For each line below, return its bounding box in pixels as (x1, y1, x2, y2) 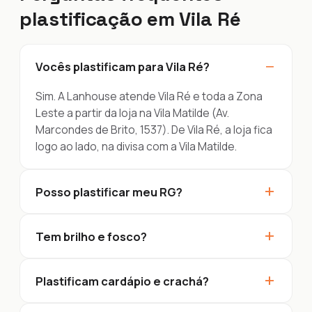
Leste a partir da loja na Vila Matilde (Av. (36, 105, 229, 120)
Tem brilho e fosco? (36, 228, 147, 244)
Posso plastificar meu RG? (36, 183, 182, 200)
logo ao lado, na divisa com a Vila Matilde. (36, 139, 237, 154)
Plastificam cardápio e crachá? (36, 272, 209, 289)
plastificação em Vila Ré (19, 6, 241, 31)
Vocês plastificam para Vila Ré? (36, 58, 210, 75)
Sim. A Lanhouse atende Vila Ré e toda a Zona (36, 88, 263, 104)
